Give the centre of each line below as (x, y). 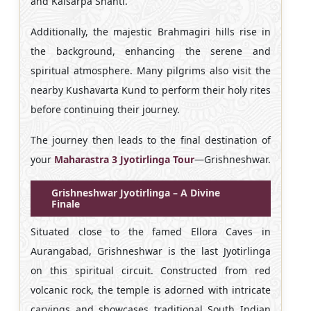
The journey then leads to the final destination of (151, 140)
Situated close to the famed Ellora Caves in (151, 231)
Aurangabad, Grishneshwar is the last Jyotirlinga (151, 251)
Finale (66, 203)
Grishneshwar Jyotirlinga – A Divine (136, 192)
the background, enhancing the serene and (151, 51)
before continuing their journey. (105, 109)
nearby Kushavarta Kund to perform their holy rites (151, 90)
